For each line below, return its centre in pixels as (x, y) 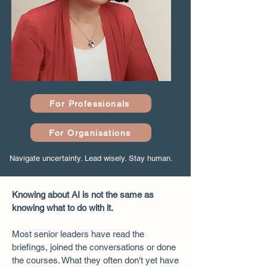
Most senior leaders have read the (78, 234)
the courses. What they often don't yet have (95, 260)
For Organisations (90, 133)
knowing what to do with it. (63, 208)
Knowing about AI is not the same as (83, 195)
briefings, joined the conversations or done (94, 247)
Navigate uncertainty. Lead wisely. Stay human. (91, 158)
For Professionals (90, 103)
